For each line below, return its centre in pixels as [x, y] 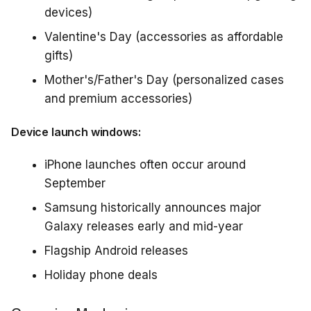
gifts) [59, 56]
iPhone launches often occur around [145, 165]
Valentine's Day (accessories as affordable [164, 37]
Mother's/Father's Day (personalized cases [164, 80]
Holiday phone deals [101, 275]
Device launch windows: [76, 132]
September [75, 183]
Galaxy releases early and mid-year [144, 226]
